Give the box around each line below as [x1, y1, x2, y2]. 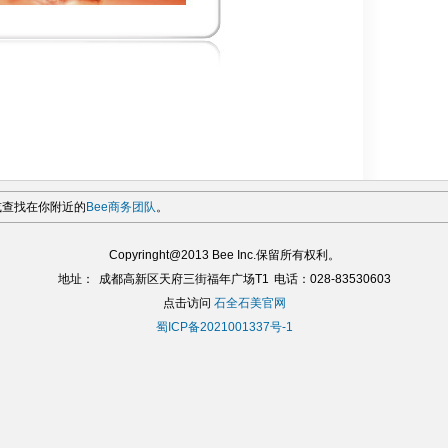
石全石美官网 [213, 296, 286, 310]
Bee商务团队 [86, 200, 156, 214]
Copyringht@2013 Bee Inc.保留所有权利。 [108, 248, 340, 262]
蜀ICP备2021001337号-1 [155, 320, 293, 334]
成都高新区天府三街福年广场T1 [98, 272, 269, 286]
